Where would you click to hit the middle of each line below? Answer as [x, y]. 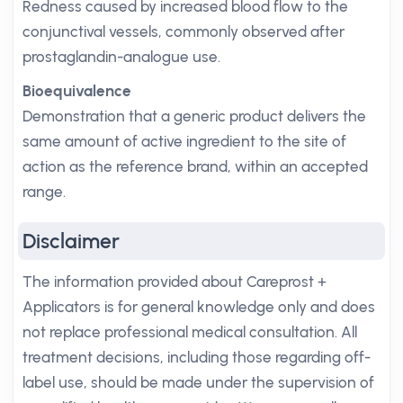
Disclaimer [71, 241]
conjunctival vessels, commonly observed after [184, 31]
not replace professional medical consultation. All [190, 332]
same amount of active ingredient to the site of [184, 141]
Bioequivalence [77, 91]
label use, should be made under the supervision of [198, 382]
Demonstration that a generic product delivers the [194, 116]
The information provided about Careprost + [175, 282]
